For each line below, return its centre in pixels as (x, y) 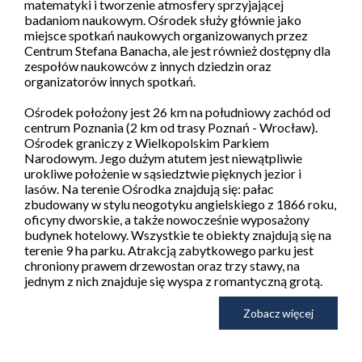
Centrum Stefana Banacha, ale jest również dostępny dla (177, 51)
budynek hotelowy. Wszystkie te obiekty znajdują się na (178, 235)
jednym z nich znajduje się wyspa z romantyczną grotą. (173, 281)
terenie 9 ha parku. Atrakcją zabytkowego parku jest (169, 250)
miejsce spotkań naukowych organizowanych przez (166, 36)
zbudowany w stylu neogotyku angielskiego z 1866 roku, (180, 204)
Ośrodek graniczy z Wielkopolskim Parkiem (147, 143)
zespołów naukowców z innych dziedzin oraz (148, 66)
